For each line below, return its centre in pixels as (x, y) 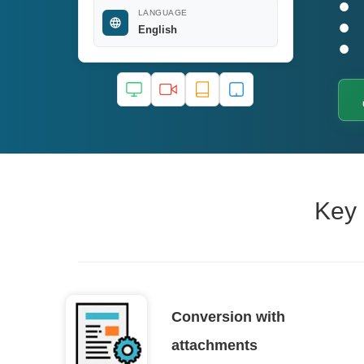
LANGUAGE (162, 13)
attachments (214, 345)
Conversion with (228, 317)
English (157, 30)
